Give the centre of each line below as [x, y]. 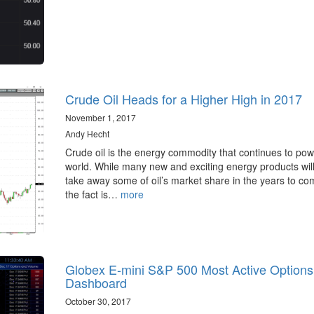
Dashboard [96, 282]
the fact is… [93, 194]
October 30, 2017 [98, 301]
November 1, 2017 [100, 118]
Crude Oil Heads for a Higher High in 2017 [183, 99]
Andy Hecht [87, 134]
